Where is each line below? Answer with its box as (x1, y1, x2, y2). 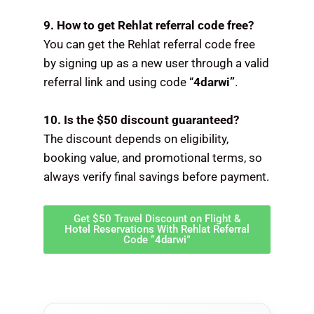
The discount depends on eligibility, (43, 131, 229, 146)
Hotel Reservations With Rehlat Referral (64, 222, 250, 235)
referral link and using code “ (43, 74, 194, 89)
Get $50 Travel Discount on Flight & (73, 212, 241, 225)
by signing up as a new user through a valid (43, 55, 270, 70)
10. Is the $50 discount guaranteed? (43, 112, 240, 127)
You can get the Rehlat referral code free (43, 36, 256, 51)
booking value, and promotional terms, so (43, 150, 263, 165)
